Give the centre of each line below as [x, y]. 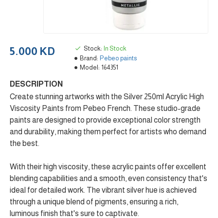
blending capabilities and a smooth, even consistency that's [109, 178]
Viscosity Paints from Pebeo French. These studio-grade [105, 108]
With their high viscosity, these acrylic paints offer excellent [108, 167]
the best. [25, 143]
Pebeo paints [118, 58]
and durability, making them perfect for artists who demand [108, 132]
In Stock [115, 48]
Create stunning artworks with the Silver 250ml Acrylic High [107, 97]
